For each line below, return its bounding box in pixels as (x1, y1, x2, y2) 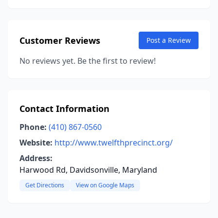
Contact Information (19, 103, 109, 114)
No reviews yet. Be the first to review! (19, 55, 156, 66)
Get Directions (25, 181, 64, 189)
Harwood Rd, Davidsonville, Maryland (19, 164, 157, 175)
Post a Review (146, 36, 191, 45)
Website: (19, 137, 53, 148)
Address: (19, 153, 53, 163)
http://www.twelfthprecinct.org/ (54, 137, 173, 148)
